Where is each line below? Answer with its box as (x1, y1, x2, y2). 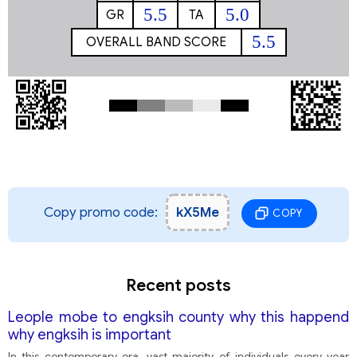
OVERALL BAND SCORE (86, 34, 226, 50)
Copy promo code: (43, 204, 158, 221)
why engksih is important (8, 326, 171, 343)
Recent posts (126, 275, 231, 296)
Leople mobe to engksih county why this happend (8, 308, 349, 326)
